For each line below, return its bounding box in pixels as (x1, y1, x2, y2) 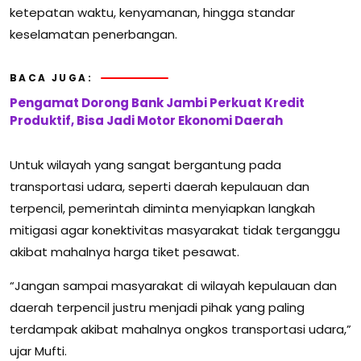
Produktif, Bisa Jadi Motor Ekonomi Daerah (10, 112, 283, 130)
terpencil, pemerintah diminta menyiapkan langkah (10, 200, 315, 218)
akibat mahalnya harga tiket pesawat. (10, 243, 239, 261)
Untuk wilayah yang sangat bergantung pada (10, 156, 281, 174)
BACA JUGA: (10, 71, 93, 85)
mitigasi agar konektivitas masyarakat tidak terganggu (10, 222, 340, 239)
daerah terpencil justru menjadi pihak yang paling (10, 299, 305, 317)
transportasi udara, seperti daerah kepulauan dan (10, 178, 309, 196)
